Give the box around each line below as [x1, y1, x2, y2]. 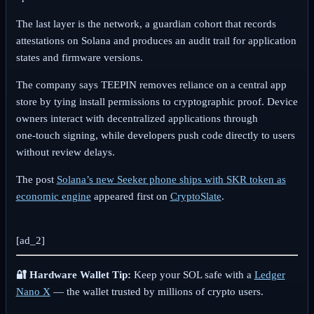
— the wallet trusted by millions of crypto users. [50, 285, 264, 297]
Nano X [15, 285, 50, 297]
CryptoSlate [170, 191, 221, 203]
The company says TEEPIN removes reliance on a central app [15, 79, 287, 91]
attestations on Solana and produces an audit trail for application [15, 35, 296, 47]
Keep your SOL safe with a [130, 268, 254, 280]
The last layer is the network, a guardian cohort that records [15, 18, 276, 30]
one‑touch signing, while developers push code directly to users [15, 130, 295, 142]
